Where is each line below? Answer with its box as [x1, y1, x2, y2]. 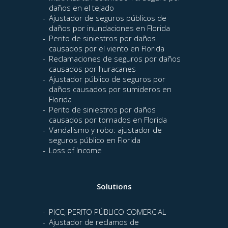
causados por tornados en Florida [49, 115, 167, 125]
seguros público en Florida [49, 135, 140, 146]
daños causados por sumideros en [49, 84, 172, 95]
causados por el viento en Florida [49, 43, 164, 54]
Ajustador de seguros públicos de [49, 13, 166, 23]
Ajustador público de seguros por [49, 74, 165, 84]
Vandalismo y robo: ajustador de [49, 125, 162, 135]
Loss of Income [49, 145, 102, 156]
